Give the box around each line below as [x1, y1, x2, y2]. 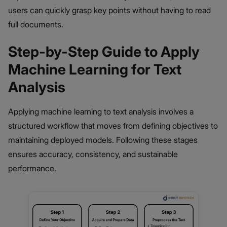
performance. [8, 163, 56, 174]
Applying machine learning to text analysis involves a [8, 106, 194, 117]
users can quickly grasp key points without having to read [8, 5, 211, 16]
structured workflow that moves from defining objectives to [8, 121, 218, 131]
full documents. [8, 19, 63, 30]
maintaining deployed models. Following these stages [8, 135, 198, 145]
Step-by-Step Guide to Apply [8, 43, 200, 61]
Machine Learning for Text [8, 61, 181, 79]
